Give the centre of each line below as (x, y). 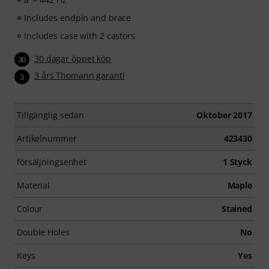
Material (34, 185)
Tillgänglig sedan (51, 115)
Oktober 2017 (224, 115)
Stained (237, 208)
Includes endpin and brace (78, 18)
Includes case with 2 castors (80, 36)
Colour (30, 208)
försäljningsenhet (52, 162)
